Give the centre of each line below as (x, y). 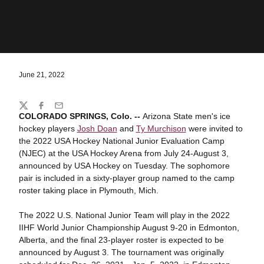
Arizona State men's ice (185, 116)
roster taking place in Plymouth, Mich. (88, 190)
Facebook (54, 110)
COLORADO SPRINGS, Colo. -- (79, 116)
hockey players (48, 128)
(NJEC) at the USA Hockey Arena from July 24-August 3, (123, 153)
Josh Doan (97, 128)
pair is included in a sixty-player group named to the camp (126, 178)
